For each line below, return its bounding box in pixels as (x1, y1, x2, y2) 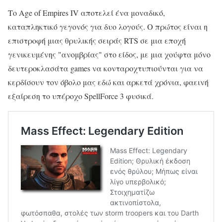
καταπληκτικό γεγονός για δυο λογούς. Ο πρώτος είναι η (8, 21, 208, 32)
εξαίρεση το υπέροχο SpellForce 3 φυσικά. (8, 91, 154, 102)
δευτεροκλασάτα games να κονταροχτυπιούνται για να (8, 63, 203, 74)
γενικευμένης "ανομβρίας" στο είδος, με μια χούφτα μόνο (8, 49, 211, 60)
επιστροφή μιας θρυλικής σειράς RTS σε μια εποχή (8, 35, 186, 46)
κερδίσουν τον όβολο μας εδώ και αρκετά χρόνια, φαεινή (8, 77, 209, 88)
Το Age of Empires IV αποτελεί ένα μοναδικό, (8, 7, 165, 18)
